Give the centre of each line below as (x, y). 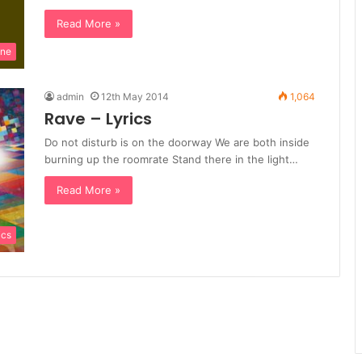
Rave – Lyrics (98, 119)
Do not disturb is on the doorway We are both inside (177, 143)
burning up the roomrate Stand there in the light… (171, 160)
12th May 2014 (135, 97)
